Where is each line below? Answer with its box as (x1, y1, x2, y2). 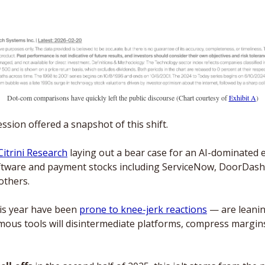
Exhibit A (228, 92, 256, 102)
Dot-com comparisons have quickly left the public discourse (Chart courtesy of (7, 92, 229, 102)
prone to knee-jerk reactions (79, 202, 207, 216)
